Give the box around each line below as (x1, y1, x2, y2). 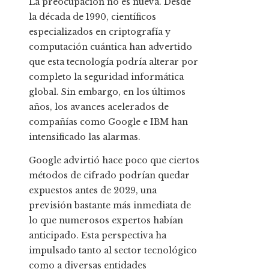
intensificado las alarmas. (29, 131, 141, 143)
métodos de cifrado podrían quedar (29, 170, 190, 181)
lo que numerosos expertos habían (29, 215, 183, 226)
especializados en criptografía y (29, 26, 171, 38)
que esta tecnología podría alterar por (29, 56, 198, 68)
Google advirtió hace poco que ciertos (29, 155, 199, 166)
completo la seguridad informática (29, 71, 184, 83)
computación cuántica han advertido (29, 41, 192, 53)
